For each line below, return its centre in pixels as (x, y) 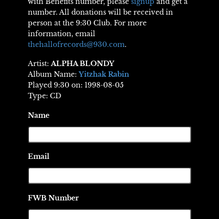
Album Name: (53, 75)
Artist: (39, 64)
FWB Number (53, 198)
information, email (61, 33)
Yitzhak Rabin (104, 75)
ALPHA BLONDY (82, 64)
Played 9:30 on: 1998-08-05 (76, 85)
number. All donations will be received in (100, 12)
